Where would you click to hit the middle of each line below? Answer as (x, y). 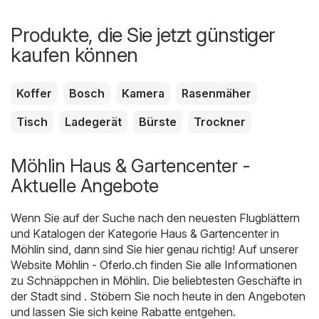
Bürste (158, 122)
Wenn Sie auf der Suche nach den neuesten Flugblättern (155, 218)
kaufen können (74, 55)
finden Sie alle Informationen (222, 265)
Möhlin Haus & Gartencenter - (130, 166)
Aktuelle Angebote (85, 186)
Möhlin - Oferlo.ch (101, 265)
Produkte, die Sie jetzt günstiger (143, 35)
